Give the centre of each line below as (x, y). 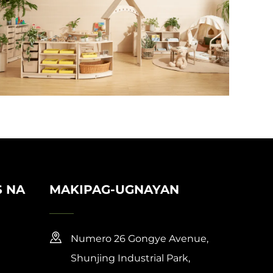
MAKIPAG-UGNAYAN (115, 189)
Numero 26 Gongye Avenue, (140, 238)
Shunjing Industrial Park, (131, 258)
